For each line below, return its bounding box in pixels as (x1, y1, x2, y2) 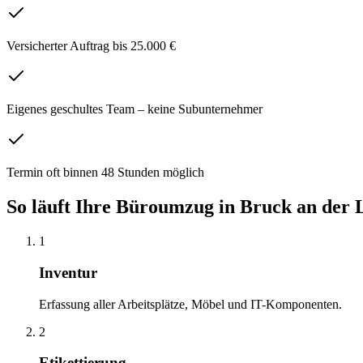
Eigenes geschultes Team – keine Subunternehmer (6, 102, 263, 117)
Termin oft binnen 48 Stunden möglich (6, 165, 204, 180)
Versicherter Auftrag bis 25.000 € (6, 39, 176, 53)
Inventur (39, 263, 97, 281)
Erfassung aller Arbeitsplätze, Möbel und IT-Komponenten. (39, 297, 342, 311)
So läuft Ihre (6, 196, 116, 218)
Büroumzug (116, 196, 214, 218)
